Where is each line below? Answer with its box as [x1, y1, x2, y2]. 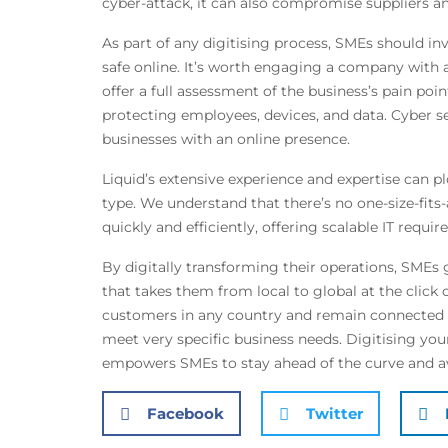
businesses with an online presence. [102, 130, 350, 149]
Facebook [147, 403, 224, 423]
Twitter [306, 403, 363, 423]
